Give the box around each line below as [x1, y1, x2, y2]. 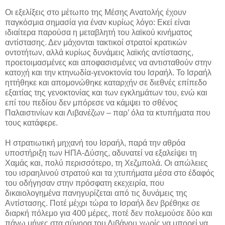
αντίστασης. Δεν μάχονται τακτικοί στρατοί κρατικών [5, 38, 187, 47]
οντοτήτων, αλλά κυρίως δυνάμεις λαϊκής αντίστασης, [5, 48, 193, 57]
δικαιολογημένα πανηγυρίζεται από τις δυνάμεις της [5, 189, 187, 198]
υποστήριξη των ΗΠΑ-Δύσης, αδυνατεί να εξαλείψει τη [5, 149, 197, 158]
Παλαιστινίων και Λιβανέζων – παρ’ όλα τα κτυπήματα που [5, 108, 210, 118]
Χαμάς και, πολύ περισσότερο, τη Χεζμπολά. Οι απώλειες [5, 159, 208, 168]
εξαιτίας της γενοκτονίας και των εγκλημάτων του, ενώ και [5, 88, 207, 97]
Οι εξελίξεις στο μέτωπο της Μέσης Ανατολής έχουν [5, 8, 186, 17]
